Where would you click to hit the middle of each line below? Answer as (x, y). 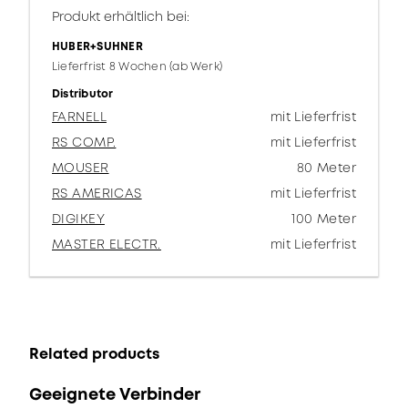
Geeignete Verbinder (115, 394)
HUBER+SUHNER (97, 46)
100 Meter (324, 219)
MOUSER (81, 168)
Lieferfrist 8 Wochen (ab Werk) (138, 66)
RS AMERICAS (97, 193)
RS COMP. (84, 142)
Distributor (83, 94)
